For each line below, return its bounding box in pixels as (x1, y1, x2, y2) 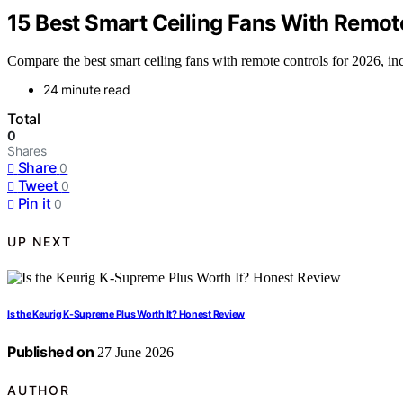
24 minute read (43, 82, 130, 98)
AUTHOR (7, 381, 70, 398)
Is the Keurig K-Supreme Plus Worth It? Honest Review (7, 309, 246, 321)
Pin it (17, 194, 51, 213)
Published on (7, 343, 94, 362)
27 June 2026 (94, 345, 175, 361)
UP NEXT (7, 233, 72, 249)
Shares (7, 143, 47, 159)
